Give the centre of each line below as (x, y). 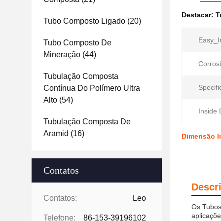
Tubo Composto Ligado (84, 21)
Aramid (56, 133)
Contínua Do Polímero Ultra (92, 88)
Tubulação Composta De (87, 122)
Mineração (62, 55)
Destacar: (199, 15)
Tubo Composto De (77, 43)
